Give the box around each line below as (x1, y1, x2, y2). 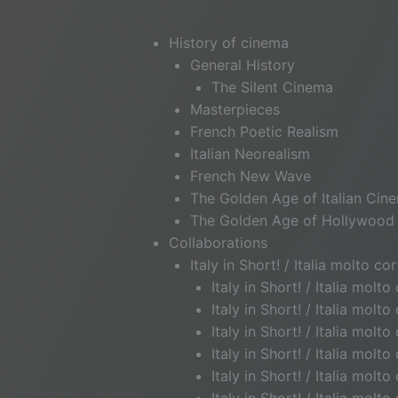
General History (190, 56, 295, 74)
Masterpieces (190, 100, 280, 118)
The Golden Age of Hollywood (190, 211, 394, 229)
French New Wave (190, 167, 311, 185)
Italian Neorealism (190, 145, 310, 163)
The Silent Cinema (211, 78, 333, 96)
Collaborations (169, 234, 267, 251)
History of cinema (169, 34, 289, 52)
